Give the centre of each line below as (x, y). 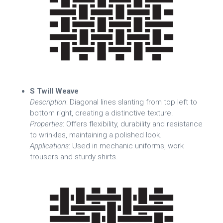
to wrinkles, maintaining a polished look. (96, 135)
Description (48, 102)
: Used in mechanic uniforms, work (126, 146)
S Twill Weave (54, 91)
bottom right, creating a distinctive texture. (102, 113)
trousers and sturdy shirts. (74, 157)
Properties (46, 124)
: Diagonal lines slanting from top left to (132, 102)
